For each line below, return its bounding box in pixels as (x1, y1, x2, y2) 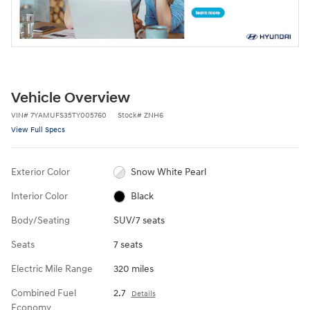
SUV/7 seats (113, 214, 165, 226)
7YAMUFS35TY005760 (30, 110, 107, 120)
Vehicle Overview (11, 89, 130, 107)
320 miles (113, 262, 154, 275)
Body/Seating (11, 214, 70, 226)
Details (131, 289, 156, 298)
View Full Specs (11, 125, 65, 134)
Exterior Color (11, 165, 70, 178)
